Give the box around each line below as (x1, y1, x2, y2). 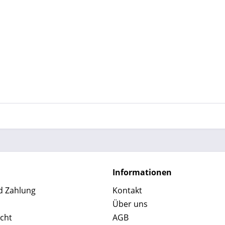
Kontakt (113, 185, 142, 196)
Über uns (113, 198, 148, 209)
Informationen (113, 167, 172, 178)
